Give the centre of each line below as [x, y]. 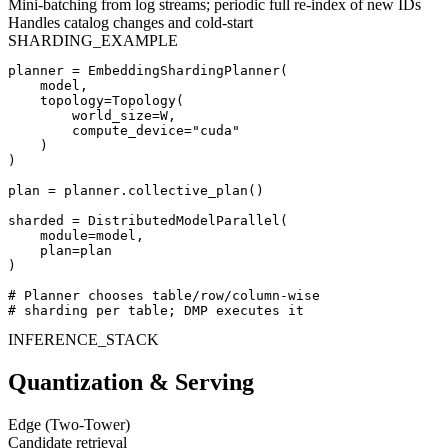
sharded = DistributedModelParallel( [148, 221]
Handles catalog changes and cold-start [130, 23]
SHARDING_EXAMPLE [93, 41]
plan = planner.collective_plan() [136, 191]
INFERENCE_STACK [83, 340]
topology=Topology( [96, 101]
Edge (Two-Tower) [69, 424]
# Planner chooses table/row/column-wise [164, 296]
